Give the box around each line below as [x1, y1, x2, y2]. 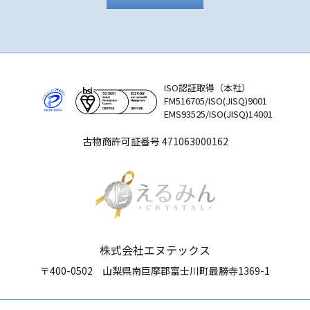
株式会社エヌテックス [100, 241, 210, 258]
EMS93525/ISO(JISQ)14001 [164, 107, 273, 120]
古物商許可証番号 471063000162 [82, 134, 228, 148]
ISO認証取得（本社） [164, 80, 250, 94]
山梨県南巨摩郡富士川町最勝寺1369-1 [102, 263, 270, 277]
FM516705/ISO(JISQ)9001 [164, 93, 267, 107]
